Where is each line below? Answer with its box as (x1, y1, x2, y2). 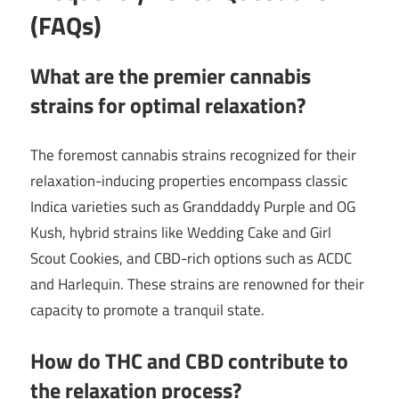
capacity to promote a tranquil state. (30, 298, 265, 322)
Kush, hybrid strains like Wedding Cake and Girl (30, 221, 331, 245)
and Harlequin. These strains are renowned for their (30, 273, 364, 297)
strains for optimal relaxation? (30, 88, 305, 121)
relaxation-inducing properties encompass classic (30, 169, 347, 193)
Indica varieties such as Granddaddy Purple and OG (30, 195, 355, 219)
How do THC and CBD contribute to (30, 344, 348, 377)
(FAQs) (30, 5, 102, 45)
